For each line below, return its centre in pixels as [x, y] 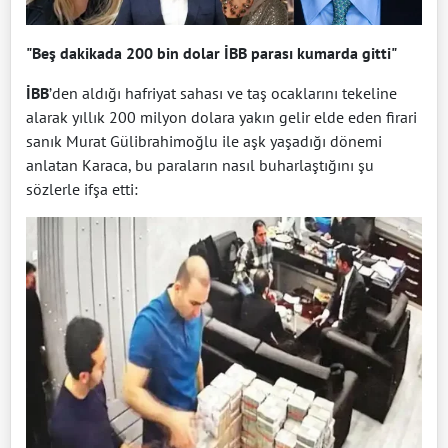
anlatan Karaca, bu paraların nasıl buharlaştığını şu [200, 164]
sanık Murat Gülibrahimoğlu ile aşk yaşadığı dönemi [204, 140]
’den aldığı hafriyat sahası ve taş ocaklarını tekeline [223, 92]
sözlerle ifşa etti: [82, 188]
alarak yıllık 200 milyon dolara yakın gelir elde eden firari [221, 116]
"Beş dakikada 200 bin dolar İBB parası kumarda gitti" [211, 52]
